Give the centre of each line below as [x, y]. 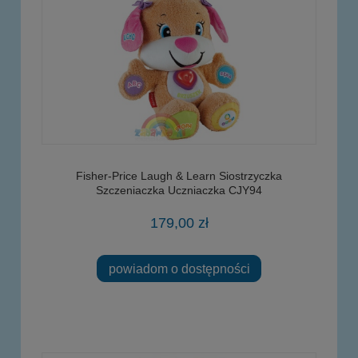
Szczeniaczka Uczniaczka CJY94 [179, 190]
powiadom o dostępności [179, 268]
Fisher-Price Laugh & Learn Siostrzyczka [179, 175]
